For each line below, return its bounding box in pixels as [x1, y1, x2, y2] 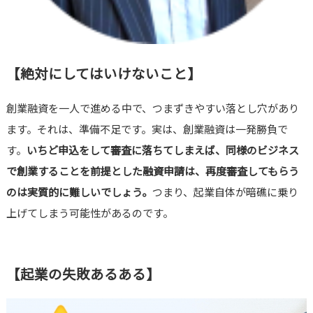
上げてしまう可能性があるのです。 [6, 205, 173, 220]
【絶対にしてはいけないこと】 [6, 62, 201, 83]
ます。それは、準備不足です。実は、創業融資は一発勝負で [6, 121, 288, 136]
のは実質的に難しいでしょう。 [6, 184, 152, 199]
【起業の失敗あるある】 [6, 263, 160, 284]
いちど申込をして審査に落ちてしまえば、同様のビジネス [26, 142, 299, 157]
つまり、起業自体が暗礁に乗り [152, 184, 298, 199]
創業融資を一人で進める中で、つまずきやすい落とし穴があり [6, 100, 299, 115]
